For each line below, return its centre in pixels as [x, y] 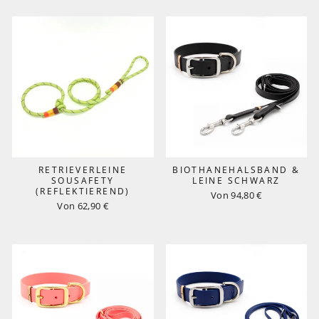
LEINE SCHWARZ [236, 181]
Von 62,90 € [83, 206]
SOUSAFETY [83, 181]
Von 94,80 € [236, 195]
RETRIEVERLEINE [83, 170]
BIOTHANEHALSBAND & [236, 170]
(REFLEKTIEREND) [83, 191]
